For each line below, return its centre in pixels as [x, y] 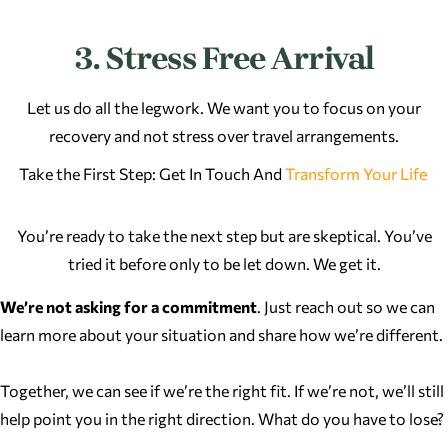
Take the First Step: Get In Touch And [151, 173]
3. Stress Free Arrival [224, 58]
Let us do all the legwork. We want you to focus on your [224, 107]
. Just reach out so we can [346, 306]
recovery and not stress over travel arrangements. [224, 135]
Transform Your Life [357, 173]
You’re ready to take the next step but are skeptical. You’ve [224, 236]
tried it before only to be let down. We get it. [224, 264]
